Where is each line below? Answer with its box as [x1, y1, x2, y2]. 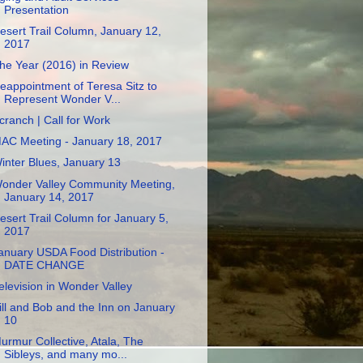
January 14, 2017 [3, 190, 94, 203]
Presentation [3, 3, 69, 16]
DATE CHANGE [3, 258, 84, 271]
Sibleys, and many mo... [3, 348, 127, 361]
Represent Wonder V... [3, 93, 121, 106]
